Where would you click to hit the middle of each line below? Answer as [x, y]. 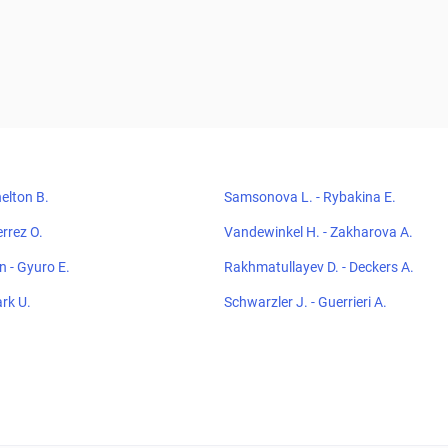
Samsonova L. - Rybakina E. [310, 197]
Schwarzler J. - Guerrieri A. [305, 302]
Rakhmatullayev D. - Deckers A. [319, 267]
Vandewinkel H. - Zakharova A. [318, 232]
